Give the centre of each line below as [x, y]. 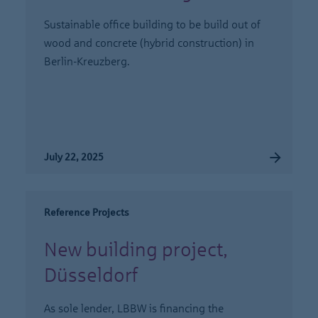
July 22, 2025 [74, 157]
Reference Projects [87, 213]
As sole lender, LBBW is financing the [134, 308]
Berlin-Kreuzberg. [87, 61]
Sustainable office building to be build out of [152, 24]
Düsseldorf [91, 275]
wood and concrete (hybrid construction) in [149, 43]
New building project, [136, 250]
